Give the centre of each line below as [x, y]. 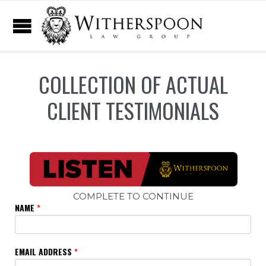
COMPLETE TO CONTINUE [133, 197]
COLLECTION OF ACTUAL [133, 84]
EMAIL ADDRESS [45, 252]
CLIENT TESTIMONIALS [133, 110]
